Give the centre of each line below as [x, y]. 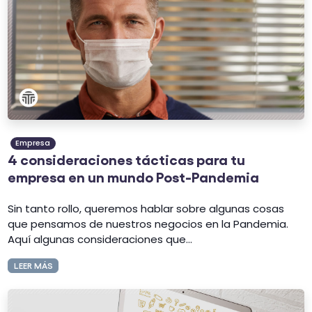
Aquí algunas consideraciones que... [100, 239]
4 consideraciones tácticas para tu [127, 159]
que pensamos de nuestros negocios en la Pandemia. [148, 224]
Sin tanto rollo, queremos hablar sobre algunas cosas [146, 208]
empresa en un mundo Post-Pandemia [134, 177]
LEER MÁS [33, 265]
